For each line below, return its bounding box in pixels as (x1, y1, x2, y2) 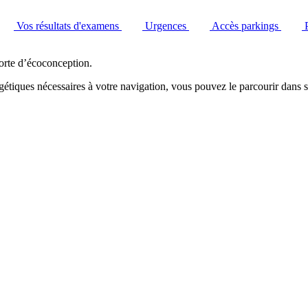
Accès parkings (212, 20, 278, 32)
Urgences (145, 20, 186, 32)
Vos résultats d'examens (16, 20, 119, 32)
